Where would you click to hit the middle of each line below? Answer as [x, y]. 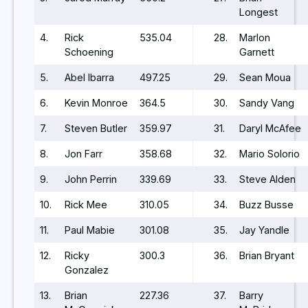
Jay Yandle [264, 230]
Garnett [257, 52]
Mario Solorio [269, 154]
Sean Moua [265, 78]
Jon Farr [84, 154]
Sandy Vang [267, 103]
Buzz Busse [266, 205]
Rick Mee [86, 205]
